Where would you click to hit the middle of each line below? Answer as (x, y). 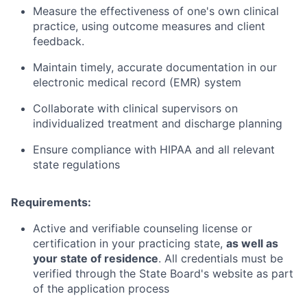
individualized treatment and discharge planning (158, 124)
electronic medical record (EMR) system (137, 83)
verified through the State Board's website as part (163, 274)
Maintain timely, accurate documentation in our (155, 67)
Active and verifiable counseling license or (143, 229)
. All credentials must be (221, 259)
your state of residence (96, 259)
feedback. (59, 41)
